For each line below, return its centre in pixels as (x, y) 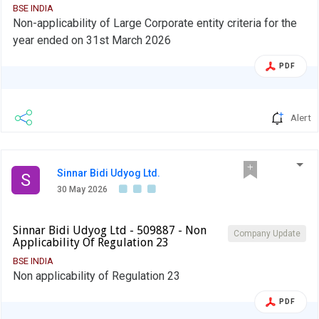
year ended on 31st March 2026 (92, 41)
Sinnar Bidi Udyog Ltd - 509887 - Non (110, 231)
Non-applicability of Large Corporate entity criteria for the (155, 23)
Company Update (267, 234)
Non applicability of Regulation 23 (96, 276)
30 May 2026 (82, 190)
